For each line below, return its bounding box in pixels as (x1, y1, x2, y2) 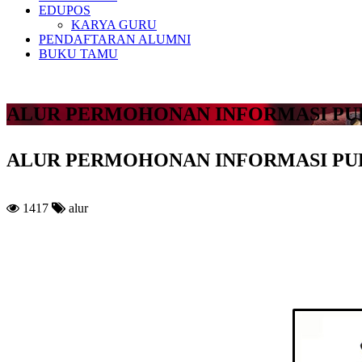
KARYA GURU (71, 17, 157, 32)
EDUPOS (39, 2, 90, 17)
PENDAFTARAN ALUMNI (39, 32, 191, 46)
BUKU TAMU (39, 46, 118, 61)
